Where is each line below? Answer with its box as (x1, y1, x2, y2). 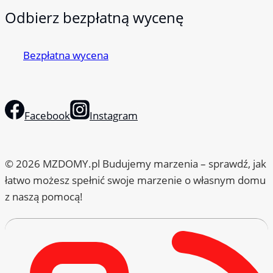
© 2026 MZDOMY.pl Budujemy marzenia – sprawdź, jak (5, 156, 266, 171)
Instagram (90, 108, 138, 122)
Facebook (24, 108, 70, 122)
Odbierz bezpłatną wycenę (5, 7, 183, 27)
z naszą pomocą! (5, 189, 83, 204)
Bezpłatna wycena (23, 48, 108, 62)
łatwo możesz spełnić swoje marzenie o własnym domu (5, 172, 266, 187)
